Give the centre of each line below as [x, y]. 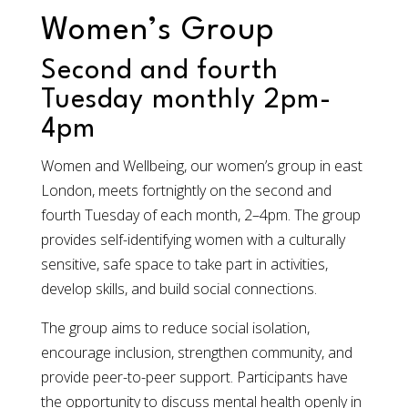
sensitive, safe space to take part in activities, [184, 264]
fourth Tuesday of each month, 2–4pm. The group [200, 214]
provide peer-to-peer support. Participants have [194, 377]
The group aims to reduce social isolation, [175, 327]
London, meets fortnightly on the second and [186, 190]
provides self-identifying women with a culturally [193, 239]
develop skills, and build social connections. [178, 288]
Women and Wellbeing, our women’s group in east [201, 165]
